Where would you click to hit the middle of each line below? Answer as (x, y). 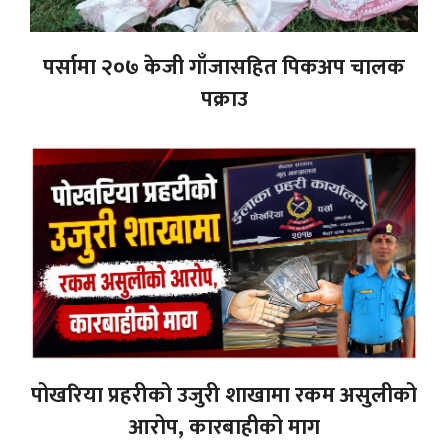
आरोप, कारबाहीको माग (224, 427)
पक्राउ (224, 100)
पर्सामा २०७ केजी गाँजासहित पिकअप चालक (224, 68)
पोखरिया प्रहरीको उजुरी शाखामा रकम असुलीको (224, 395)
